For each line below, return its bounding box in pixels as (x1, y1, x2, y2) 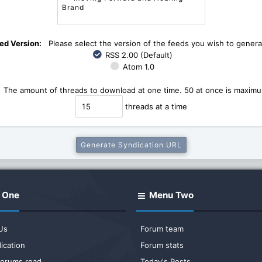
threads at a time (122, 102, 187, 111)
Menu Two (147, 189, 194, 201)
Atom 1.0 (120, 62, 154, 71)
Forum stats (140, 240, 184, 250)
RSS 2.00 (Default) (102, 50, 173, 60)
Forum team (140, 223, 184, 233)
